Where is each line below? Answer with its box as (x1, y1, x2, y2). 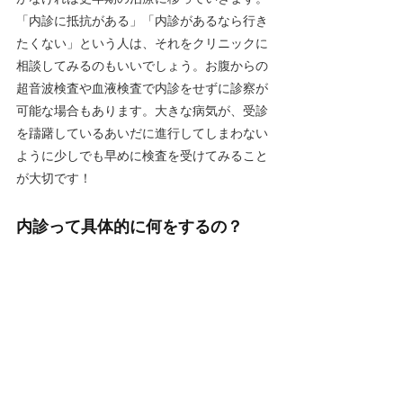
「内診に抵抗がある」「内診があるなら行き (16, 13, 268, 29)
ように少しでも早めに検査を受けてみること (16, 148, 268, 164)
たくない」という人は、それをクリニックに (16, 36, 268, 51)
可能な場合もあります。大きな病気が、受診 (16, 103, 268, 119)
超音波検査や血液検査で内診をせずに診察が (16, 81, 268, 96)
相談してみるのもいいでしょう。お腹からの (16, 58, 268, 74)
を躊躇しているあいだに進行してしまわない (16, 126, 268, 141)
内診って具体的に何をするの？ (16, 218, 243, 237)
